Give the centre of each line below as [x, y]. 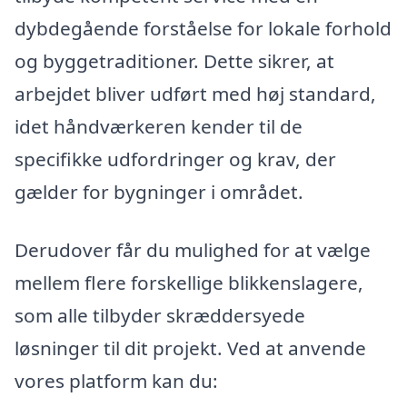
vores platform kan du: [116, 380]
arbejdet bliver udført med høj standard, [195, 94]
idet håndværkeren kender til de [159, 127]
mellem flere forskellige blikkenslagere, [189, 282]
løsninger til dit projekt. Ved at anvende [190, 347]
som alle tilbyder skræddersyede [160, 315]
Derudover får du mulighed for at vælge [193, 249]
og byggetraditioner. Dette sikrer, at [174, 61]
